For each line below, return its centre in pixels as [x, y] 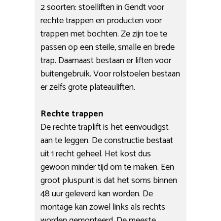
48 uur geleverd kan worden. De [97, 194]
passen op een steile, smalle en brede [108, 47]
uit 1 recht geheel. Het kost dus [96, 154]
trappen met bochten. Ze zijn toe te [104, 34]
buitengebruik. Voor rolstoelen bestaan [110, 74]
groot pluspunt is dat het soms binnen [109, 180]
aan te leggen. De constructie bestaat [107, 140]
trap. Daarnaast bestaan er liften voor [106, 60]
